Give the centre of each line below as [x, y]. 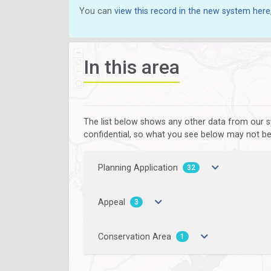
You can [97, 11]
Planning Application [138, 168]
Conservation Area [135, 237]
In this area [132, 67]
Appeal [112, 202]
